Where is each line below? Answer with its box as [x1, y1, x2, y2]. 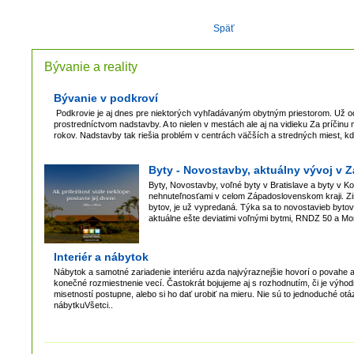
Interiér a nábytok [54, 250, 149, 263]
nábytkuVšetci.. [54, 299, 113, 310]
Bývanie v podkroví [54, 91, 158, 104]
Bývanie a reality [44, 59, 137, 73]
